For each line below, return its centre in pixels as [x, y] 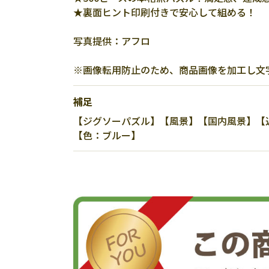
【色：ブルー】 [107, 135]
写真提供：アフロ [112, 41]
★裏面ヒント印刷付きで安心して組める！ [165, 12]
